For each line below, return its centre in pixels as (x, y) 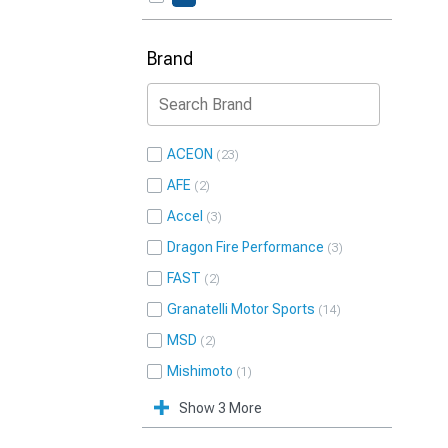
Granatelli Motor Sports (241, 309)
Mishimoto (200, 371)
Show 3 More (220, 408)
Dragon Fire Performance (245, 247)
